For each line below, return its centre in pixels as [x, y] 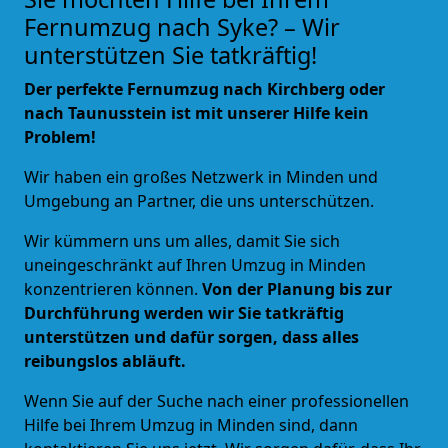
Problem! [60, 136]
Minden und [332, 176]
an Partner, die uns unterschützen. [244, 200]
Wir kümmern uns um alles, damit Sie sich [182, 240]
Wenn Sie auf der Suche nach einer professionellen [216, 400]
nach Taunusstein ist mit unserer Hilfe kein [196, 112]
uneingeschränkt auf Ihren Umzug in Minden [195, 264]
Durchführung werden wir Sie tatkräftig [184, 312]
